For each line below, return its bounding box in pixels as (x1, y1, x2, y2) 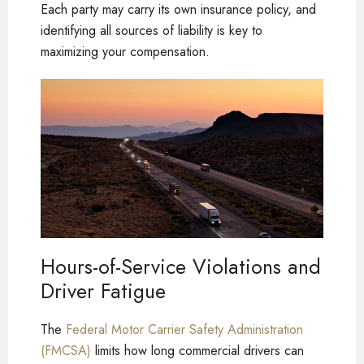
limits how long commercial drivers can (91, 340, 304, 360)
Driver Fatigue (41, 275, 166, 305)
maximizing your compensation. (41, 41, 210, 61)
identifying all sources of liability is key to (41, 20, 262, 40)
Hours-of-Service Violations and (41, 251, 321, 281)
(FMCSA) (41, 340, 91, 360)
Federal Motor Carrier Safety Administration (66, 319, 303, 339)
